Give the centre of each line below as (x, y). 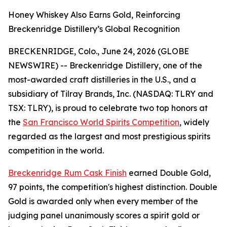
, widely (194, 122)
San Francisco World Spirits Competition (101, 122)
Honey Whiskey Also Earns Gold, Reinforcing (94, 15)
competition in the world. (56, 150)
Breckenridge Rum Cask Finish (67, 173)
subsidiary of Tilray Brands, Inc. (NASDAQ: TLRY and (111, 94)
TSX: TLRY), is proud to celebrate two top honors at (108, 108)
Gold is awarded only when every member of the (103, 201)
